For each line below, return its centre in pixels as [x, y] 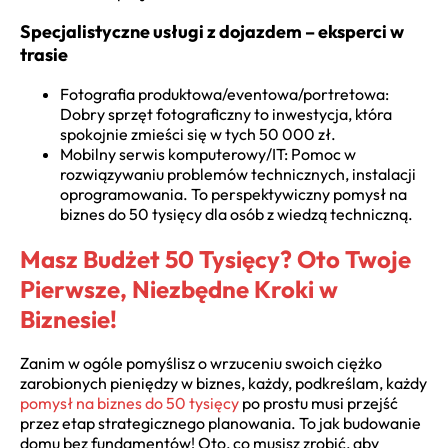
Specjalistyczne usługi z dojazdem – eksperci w [212, 31]
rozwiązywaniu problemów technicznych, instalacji [238, 173]
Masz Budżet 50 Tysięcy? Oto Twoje [215, 258]
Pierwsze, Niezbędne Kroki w [179, 288]
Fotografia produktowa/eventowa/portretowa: [224, 93]
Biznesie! [68, 318]
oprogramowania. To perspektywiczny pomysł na [233, 193]
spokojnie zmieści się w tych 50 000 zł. [198, 133]
